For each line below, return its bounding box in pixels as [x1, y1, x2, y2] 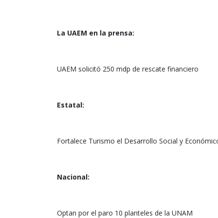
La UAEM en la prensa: [57, 28, 134, 38]
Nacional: [57, 172, 90, 182]
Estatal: [57, 100, 84, 110]
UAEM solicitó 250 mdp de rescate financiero [57, 64, 199, 74]
